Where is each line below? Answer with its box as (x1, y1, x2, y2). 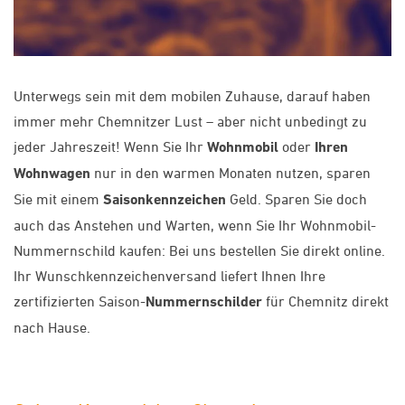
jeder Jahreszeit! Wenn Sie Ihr (14, 137, 207, 155)
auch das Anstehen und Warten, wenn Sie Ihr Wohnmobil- (14, 216, 376, 233)
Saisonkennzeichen (103, 190, 226, 208)
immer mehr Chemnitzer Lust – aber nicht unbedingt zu (14, 112, 367, 129)
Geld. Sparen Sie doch (226, 190, 367, 207)
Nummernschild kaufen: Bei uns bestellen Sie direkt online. (14, 241, 385, 259)
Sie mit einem (14, 190, 103, 207)
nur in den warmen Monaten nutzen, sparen (90, 164, 371, 181)
